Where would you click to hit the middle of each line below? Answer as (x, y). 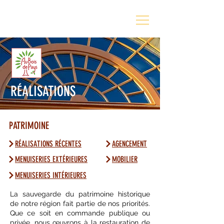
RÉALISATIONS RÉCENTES (48, 143)
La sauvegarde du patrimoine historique (80, 194)
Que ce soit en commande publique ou (80, 213)
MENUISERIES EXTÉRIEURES (51, 159)
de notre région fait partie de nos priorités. (80, 203)
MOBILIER (125, 159)
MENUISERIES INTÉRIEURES (51, 175)
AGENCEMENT (129, 143)
